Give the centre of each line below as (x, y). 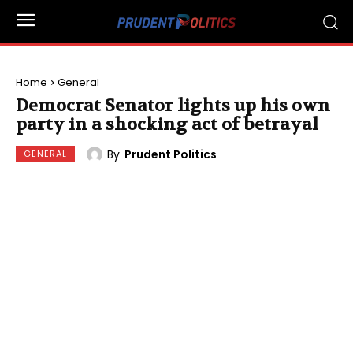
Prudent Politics (171, 154)
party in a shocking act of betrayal (167, 124)
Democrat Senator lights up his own (173, 106)
